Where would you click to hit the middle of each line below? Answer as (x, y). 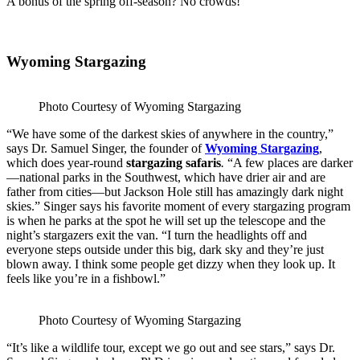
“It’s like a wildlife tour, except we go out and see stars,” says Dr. (171, 348)
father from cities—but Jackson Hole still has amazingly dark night (175, 192)
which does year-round (66, 163)
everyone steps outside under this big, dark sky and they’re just (165, 250)
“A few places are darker (288, 163)
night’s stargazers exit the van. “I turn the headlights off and (157, 235)
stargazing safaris (174, 163)
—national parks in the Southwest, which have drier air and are (166, 178)
